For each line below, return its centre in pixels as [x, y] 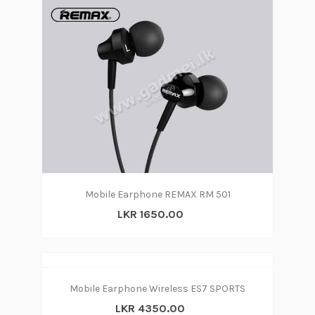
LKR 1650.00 [150, 214]
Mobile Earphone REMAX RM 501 [157, 194]
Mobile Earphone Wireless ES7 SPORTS [157, 289]
